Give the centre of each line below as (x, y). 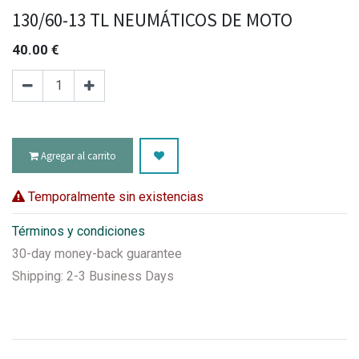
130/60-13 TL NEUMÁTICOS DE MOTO (152, 19)
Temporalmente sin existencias (114, 196)
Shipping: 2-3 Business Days (93, 276)
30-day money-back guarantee (97, 253)
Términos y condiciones (79, 231)
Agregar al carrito (78, 155)
